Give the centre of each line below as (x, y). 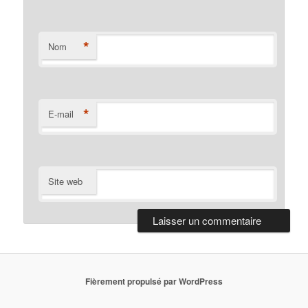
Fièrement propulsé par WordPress (154, 281)
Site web (66, 181)
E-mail (61, 114)
